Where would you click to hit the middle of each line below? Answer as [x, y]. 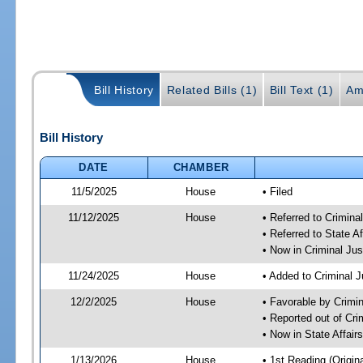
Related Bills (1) [212, 90]
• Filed [277, 191]
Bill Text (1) [301, 90]
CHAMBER [201, 167]
